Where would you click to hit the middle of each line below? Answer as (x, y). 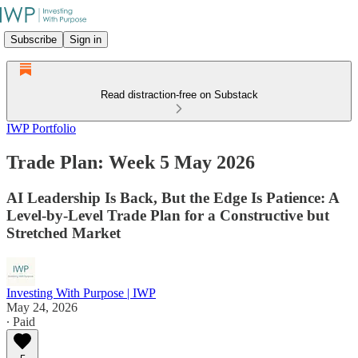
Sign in (86, 39)
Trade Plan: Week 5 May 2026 (131, 162)
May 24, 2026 (42, 307)
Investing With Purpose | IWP (81, 292)
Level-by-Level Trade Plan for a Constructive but (168, 215)
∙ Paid (21, 321)
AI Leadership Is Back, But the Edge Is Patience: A (173, 197)
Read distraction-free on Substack (179, 95)
